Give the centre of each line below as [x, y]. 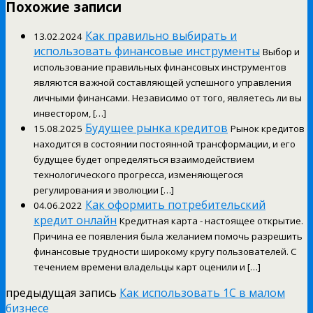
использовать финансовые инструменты [147, 51]
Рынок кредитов [268, 129]
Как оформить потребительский [175, 205]
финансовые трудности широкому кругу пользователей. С [165, 252]
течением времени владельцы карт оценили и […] [147, 267]
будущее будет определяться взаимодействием [144, 160]
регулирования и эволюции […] [104, 190]
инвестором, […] [70, 114]
